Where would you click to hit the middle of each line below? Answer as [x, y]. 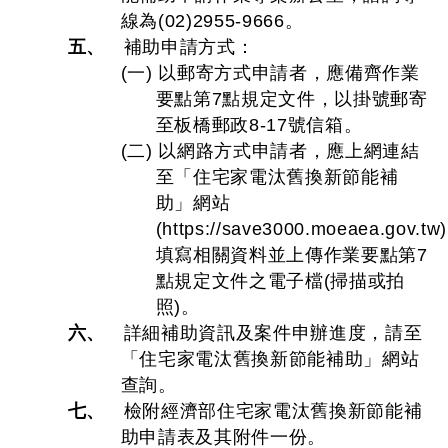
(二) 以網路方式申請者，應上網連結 [270, 151]
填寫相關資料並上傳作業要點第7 [291, 255]
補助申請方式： [189, 47]
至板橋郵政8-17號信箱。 [259, 125]
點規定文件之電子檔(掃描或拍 [280, 281]
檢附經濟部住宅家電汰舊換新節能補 [273, 411]
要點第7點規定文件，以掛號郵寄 [291, 99]
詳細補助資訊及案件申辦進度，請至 [273, 333]
